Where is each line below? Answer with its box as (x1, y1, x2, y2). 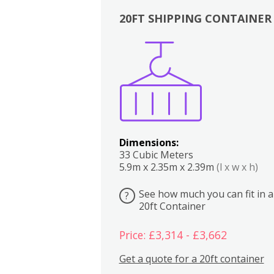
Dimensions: (119, 135, 179, 149)
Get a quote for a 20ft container (119, 251, 264, 265)
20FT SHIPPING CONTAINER (119, 10, 272, 26)
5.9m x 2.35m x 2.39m (119, 160, 217, 174)
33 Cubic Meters (119, 147, 193, 161)
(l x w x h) (216, 160, 258, 174)
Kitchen (204, 53, 217, 67)
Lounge (253, 53, 265, 67)
